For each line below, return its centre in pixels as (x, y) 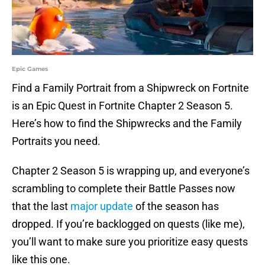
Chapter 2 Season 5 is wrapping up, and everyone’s (131, 171)
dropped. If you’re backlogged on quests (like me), (128, 224)
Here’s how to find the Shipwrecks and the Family (127, 124)
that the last (41, 206)
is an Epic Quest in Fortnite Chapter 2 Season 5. (122, 106)
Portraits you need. (56, 141)
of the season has (176, 206)
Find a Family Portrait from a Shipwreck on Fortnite (130, 88)
